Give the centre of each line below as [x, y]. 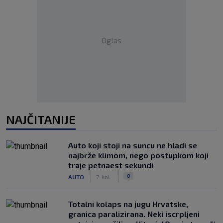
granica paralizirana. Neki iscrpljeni [134, 214]
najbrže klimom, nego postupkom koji [138, 155]
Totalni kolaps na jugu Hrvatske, [128, 204]
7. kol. [104, 176]
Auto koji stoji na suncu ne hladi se [133, 145]
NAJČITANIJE [41, 119]
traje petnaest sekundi [111, 165]
